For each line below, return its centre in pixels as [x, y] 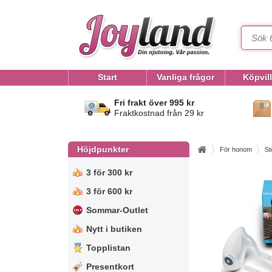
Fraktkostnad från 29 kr [159, 113]
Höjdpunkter [103, 149]
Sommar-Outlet [117, 210]
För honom [236, 149]
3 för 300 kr [109, 172]
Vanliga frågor [185, 77]
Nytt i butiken [114, 229]
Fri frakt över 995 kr [154, 103]
